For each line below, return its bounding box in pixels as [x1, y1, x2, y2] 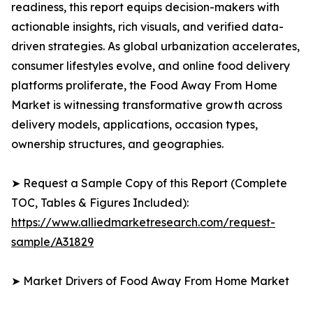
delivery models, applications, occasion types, [11, 117, 258, 132]
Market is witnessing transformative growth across [11, 98, 282, 112]
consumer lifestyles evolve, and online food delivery [11, 59, 290, 73]
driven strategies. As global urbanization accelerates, [11, 39, 300, 54]
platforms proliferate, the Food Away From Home [11, 78, 277, 93]
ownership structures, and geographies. [11, 137, 224, 152]
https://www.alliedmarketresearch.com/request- [11, 215, 275, 230]
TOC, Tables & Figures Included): [11, 196, 189, 210]
